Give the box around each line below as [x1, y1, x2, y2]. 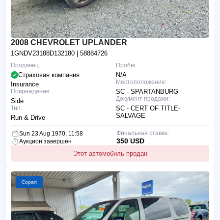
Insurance [11, 80, 39, 88]
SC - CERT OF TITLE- [116, 104, 180, 112]
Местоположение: [116, 78, 166, 85]
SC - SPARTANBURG [116, 87, 178, 95]
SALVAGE [116, 111, 145, 119]
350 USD [116, 137, 144, 145]
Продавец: [11, 61, 40, 69]
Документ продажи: [116, 95, 170, 102]
